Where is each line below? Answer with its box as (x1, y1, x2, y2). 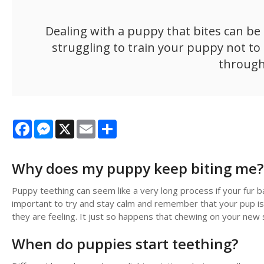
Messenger (53, 118, 100, 130)
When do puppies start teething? (12, 233, 238, 253)
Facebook (32, 118, 71, 130)
